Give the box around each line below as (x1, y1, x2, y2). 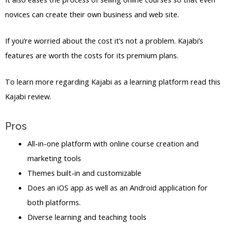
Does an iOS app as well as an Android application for (27, 182, 208, 193)
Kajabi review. (5, 91, 51, 102)
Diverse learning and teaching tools (27, 211, 146, 222)
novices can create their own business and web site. (5, 9, 179, 19)
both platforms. (27, 197, 81, 207)
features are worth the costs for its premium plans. (5, 50, 178, 61)
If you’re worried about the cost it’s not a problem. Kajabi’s (5, 35, 203, 46)
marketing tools (27, 153, 81, 163)
